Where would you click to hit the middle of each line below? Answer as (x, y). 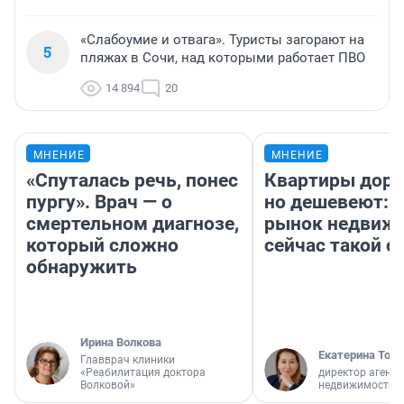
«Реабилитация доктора (143, 373)
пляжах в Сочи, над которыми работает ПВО (223, 58)
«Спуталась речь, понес (132, 181)
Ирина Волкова (121, 343)
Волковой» (108, 386)
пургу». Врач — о (99, 202)
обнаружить (82, 267)
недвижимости (357, 386)
